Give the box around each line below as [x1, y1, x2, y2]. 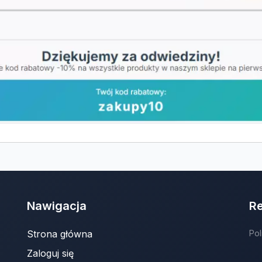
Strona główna [27, 227, 92, 240]
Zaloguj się [27, 247, 74, 259]
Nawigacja [27, 198, 87, 213]
